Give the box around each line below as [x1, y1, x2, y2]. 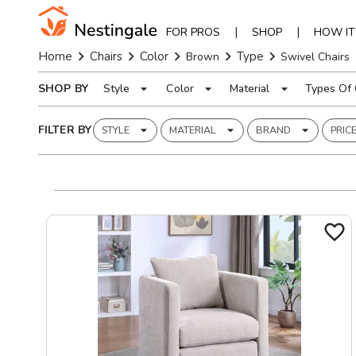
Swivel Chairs [281, 48, 350, 64]
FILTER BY [38, 122, 91, 137]
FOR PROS [165, 24, 220, 40]
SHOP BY [38, 81, 88, 96]
